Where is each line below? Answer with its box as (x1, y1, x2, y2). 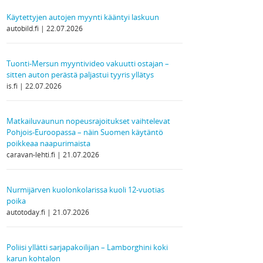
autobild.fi (6, 23, 41, 33)
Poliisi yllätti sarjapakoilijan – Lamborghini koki (6, 242, 168, 252)
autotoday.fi (6, 207, 47, 217)
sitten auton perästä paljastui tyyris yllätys (6, 69, 154, 80)
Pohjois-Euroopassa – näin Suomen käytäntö (6, 127, 163, 137)
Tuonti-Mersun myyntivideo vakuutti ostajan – (6, 58, 169, 69)
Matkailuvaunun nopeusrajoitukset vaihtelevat (6, 116, 170, 126)
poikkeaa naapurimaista (6, 138, 90, 149)
